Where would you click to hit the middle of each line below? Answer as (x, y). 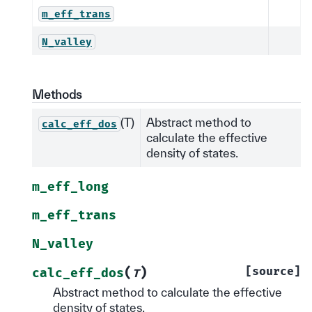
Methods (57, 95)
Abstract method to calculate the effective (167, 292)
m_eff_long (70, 187)
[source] (273, 272)
